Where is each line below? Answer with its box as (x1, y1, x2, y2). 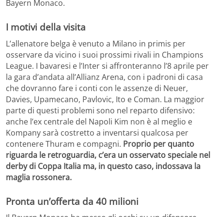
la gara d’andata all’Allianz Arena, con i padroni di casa (6, 71, 203, 82)
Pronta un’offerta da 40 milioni (6, 195, 139, 207)
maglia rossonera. (6, 171, 72, 183)
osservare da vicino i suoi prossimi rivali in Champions (6, 49, 203, 60)
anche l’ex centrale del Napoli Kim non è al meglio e (6, 116, 192, 127)
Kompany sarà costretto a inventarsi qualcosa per (6, 127, 188, 138)
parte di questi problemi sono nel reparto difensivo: (6, 105, 195, 116)
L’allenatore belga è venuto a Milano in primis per (6, 38, 186, 49)
